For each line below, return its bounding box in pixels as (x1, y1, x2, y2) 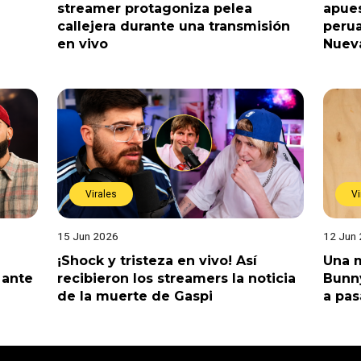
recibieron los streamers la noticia (56, 270, 296, 286)
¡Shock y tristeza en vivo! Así (56, 252, 257, 268)
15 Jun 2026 (56, 229, 118, 243)
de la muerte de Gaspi (56, 288, 213, 304)
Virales (85, 188, 117, 200)
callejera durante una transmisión (56, 18, 290, 34)
